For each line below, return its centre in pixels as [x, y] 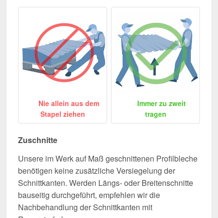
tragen [155, 114]
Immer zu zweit [161, 103]
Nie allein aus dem [68, 103]
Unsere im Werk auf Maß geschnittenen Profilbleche [108, 158]
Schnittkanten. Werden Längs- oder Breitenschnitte [106, 182]
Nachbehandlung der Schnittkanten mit [85, 207]
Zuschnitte [38, 140]
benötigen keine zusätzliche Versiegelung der [97, 170]
